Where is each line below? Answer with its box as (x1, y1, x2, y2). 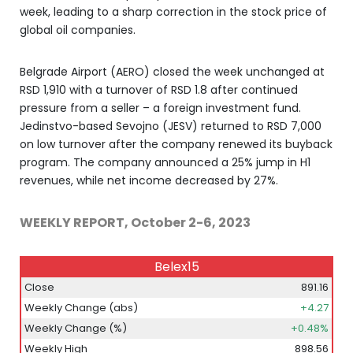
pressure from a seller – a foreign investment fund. (20, 100, 301, 116)
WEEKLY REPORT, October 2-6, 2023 (20, 214, 251, 232)
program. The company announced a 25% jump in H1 (20, 154, 310, 170)
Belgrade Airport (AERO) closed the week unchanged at (20, 64, 325, 80)
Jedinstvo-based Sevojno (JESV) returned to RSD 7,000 (20, 118, 321, 134)
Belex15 (154, 258, 199, 276)
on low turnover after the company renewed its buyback (20, 136, 333, 152)
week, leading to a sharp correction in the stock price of (20, 4, 327, 20)
